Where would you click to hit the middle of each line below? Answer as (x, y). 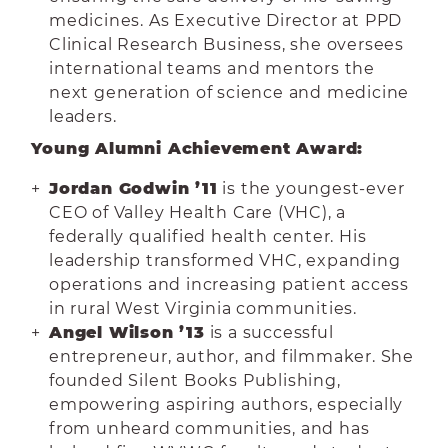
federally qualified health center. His (207, 236)
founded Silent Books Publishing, (194, 380)
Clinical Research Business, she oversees (226, 44)
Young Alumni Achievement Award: (197, 148)
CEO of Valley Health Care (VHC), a (197, 212)
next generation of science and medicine (229, 92)
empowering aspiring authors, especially (226, 404)
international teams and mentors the (211, 68)
